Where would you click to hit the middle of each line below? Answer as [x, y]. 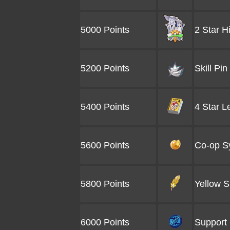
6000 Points [105, 222]
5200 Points [105, 68]
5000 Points [105, 30]
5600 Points [105, 145]
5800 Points [105, 184]
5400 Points [105, 107]
